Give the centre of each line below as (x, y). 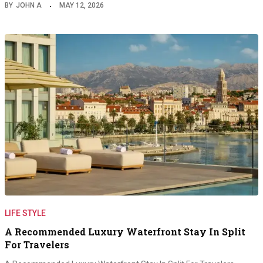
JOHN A (29, 6)
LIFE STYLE (25, 213)
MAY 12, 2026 (82, 6)
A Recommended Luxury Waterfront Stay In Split (125, 232)
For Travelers (37, 245)
